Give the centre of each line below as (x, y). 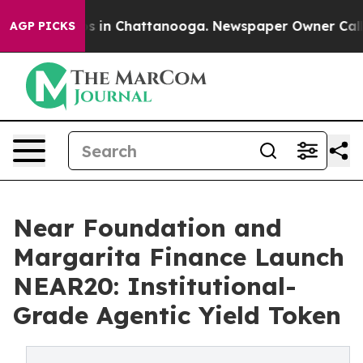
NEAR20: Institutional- (155, 286)
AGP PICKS (43, 26)
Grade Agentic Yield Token (177, 315)
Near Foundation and (147, 228)
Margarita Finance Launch (179, 257)
